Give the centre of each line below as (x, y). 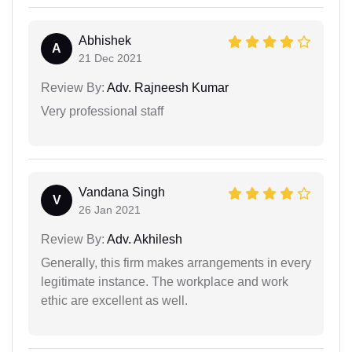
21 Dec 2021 (110, 59)
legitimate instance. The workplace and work (165, 282)
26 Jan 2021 (110, 210)
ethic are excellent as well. (114, 301)
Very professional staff (102, 112)
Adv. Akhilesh (143, 240)
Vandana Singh (122, 192)
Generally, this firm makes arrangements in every (176, 263)
